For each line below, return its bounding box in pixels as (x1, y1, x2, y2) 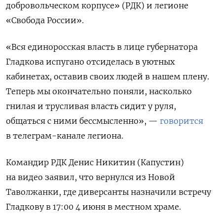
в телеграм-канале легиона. (6, 131, 123, 141)
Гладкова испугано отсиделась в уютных (6, 57, 175, 67)
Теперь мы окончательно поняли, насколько (6, 86, 192, 97)
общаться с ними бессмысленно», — (6, 116, 160, 126)
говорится (160, 116, 203, 126)
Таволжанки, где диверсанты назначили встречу (6, 187, 211, 197)
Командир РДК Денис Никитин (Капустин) (6, 157, 184, 168)
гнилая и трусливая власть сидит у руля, (6, 101, 176, 111)
